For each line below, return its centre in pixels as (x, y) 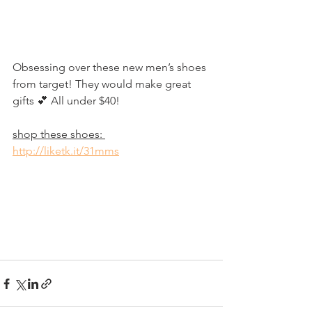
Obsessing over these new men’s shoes (111, 67)
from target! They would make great (103, 84)
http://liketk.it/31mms (66, 151)
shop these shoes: (59, 134)
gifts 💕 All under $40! (66, 101)
